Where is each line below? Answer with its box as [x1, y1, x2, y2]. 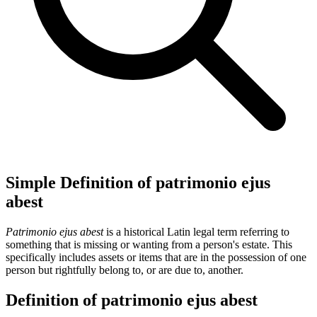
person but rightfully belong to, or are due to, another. [6, 263, 243, 276]
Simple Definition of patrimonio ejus [6, 173, 270, 192]
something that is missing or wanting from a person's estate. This [6, 238, 292, 250]
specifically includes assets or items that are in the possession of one [6, 250, 306, 263]
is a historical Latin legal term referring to [103, 225, 289, 238]
